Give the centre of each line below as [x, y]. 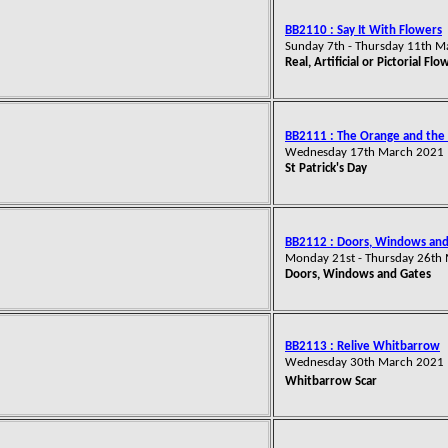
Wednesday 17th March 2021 [364, 152]
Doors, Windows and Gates [358, 274]
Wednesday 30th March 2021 [364, 362]
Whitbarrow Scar [331, 381]
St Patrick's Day [326, 168]
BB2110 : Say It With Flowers [363, 30]
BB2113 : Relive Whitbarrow [362, 346]
